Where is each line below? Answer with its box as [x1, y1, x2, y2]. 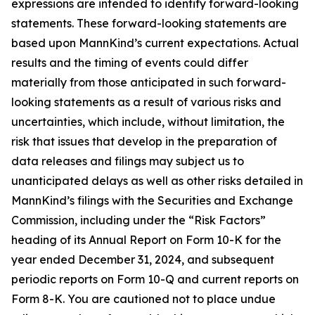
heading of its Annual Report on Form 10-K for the [11, 233, 281, 247]
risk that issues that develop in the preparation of [11, 134, 277, 148]
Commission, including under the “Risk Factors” [11, 213, 266, 227]
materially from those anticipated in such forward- [11, 75, 286, 89]
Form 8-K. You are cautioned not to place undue [11, 292, 276, 306]
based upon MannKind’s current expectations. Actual [11, 36, 299, 50]
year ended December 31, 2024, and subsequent [11, 252, 274, 266]
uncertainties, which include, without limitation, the [11, 115, 285, 129]
